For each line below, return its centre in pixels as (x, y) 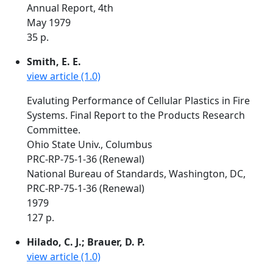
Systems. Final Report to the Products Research (136, 115)
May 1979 (49, 23)
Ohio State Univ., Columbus (90, 144)
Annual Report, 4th (70, 8)
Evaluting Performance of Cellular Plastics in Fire (138, 101)
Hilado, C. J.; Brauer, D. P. (86, 242)
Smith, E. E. (54, 62)
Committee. (54, 130)
